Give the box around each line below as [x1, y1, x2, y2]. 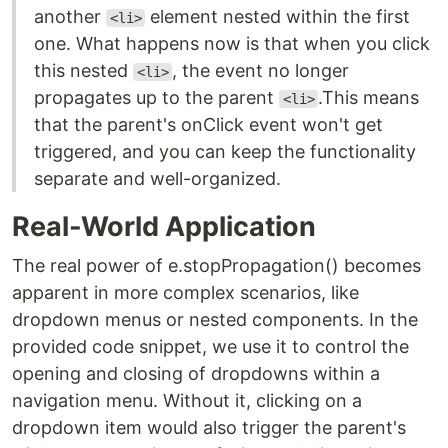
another [34, 6, 106, 27]
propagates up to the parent [34, 87, 279, 108]
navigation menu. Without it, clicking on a [12, 390, 362, 411]
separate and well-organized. [34, 168, 281, 189]
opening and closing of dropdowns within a [12, 363, 380, 384]
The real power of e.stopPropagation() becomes [12, 255, 421, 276]
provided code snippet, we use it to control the [12, 336, 409, 357]
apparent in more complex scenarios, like [12, 282, 359, 303]
